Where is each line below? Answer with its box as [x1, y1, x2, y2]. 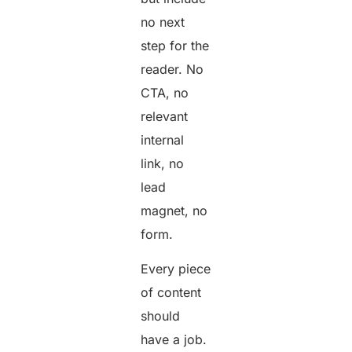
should [141, 308, 181, 324]
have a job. [141, 332, 207, 348]
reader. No [141, 60, 204, 77]
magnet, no [141, 202, 208, 218]
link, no [141, 155, 185, 171]
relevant [141, 108, 189, 124]
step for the [141, 37, 210, 53]
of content [141, 284, 202, 301]
